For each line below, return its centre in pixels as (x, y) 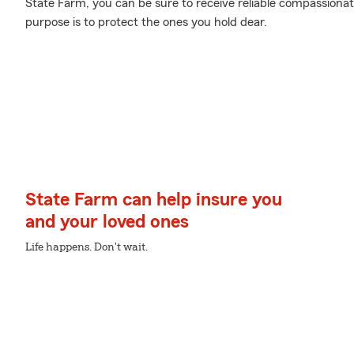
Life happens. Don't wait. (87, 247)
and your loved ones (107, 222)
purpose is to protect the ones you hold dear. (146, 22)
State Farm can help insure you (154, 200)
